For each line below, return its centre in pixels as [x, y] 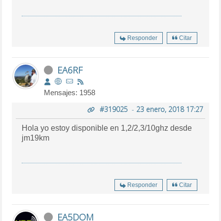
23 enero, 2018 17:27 [169, 109]
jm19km [36, 138]
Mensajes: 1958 [70, 92]
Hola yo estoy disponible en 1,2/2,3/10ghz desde [107, 128]
